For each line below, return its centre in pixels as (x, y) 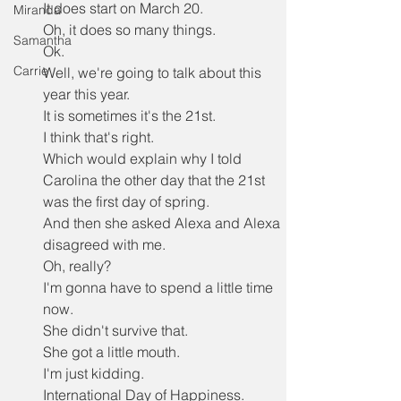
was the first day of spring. (126, 201)
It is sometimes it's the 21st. (129, 115)
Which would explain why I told (144, 158)
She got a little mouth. (111, 352)
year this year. (86, 94)
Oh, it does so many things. (129, 30)
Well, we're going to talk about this (154, 73)
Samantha (43, 40)
